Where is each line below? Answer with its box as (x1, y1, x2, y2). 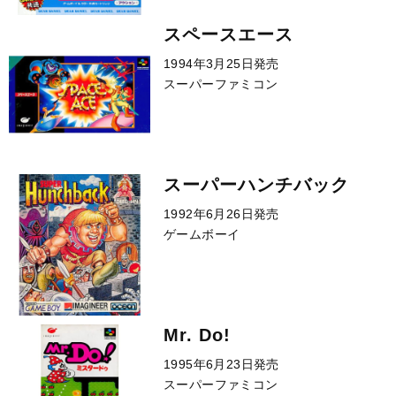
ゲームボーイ (164, 227, 240, 241)
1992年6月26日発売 (164, 207, 279, 221)
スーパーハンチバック (164, 175, 349, 194)
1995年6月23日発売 (164, 357, 279, 371)
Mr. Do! (164, 325, 231, 345)
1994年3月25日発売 (164, 57, 279, 71)
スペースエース (164, 25, 293, 44)
